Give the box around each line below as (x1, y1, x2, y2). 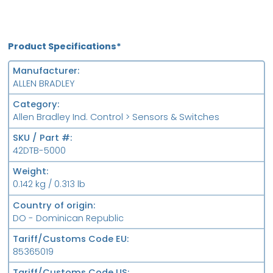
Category (12, 98, 57, 111)
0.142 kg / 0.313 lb (12, 178, 85, 191)
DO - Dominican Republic (12, 211, 124, 224)
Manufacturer (12, 65, 77, 77)
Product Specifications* (8, 40, 122, 52)
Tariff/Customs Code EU (12, 232, 127, 245)
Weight (12, 165, 46, 178)
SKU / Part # (12, 132, 70, 144)
